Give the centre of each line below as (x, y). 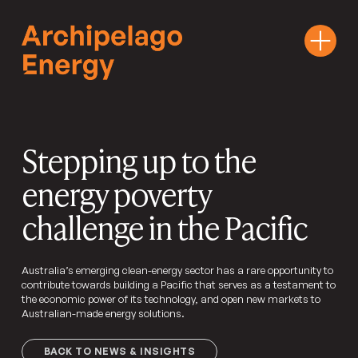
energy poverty (116, 193)
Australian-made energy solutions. (103, 313)
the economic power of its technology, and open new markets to (171, 298)
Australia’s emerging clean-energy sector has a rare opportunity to (177, 270)
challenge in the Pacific (164, 227)
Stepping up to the (138, 160)
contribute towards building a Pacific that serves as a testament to (178, 284)
